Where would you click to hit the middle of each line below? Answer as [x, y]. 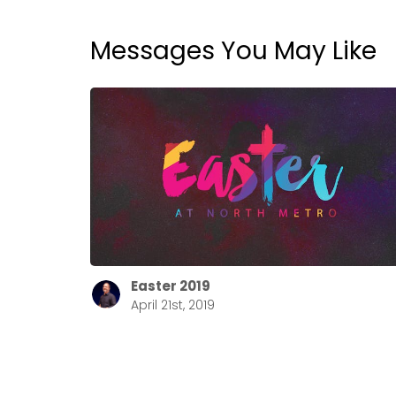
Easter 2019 [171, 286]
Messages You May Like [233, 50]
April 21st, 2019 [173, 305]
